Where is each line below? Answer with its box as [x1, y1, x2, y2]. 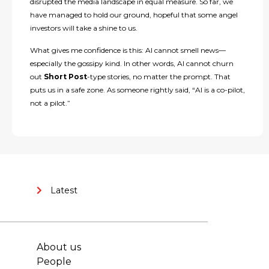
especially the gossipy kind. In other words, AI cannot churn [29, 58, 234, 68]
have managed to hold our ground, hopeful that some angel [29, 10, 238, 20]
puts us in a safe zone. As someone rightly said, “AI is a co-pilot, [29, 85, 245, 94]
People [37, 255, 71, 267]
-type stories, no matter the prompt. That [86, 71, 231, 81]
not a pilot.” [29, 98, 70, 107]
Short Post [43, 71, 87, 81]
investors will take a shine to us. [29, 23, 138, 33]
